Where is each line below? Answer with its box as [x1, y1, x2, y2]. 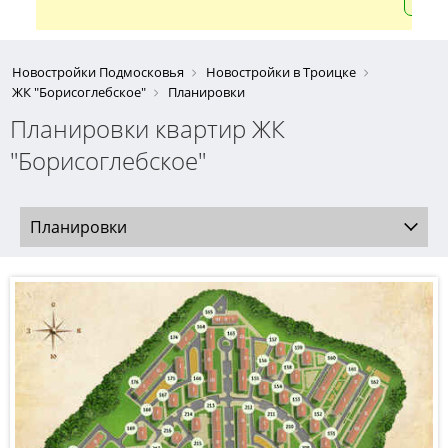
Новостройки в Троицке [206, 63, 356, 81]
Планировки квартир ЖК [10, 112, 285, 145]
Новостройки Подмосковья [12, 63, 184, 81]
